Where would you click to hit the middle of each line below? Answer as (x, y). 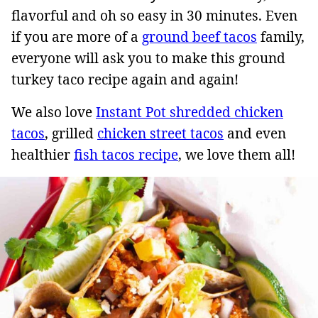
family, (281, 37)
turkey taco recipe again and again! (125, 79)
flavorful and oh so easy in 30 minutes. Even (154, 16)
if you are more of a (77, 37)
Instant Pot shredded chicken (190, 112)
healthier (43, 155)
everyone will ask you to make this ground (148, 58)
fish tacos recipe (126, 155)
